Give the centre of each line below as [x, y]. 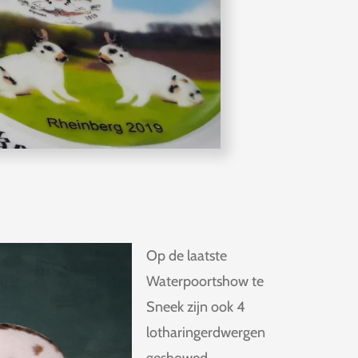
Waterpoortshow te [205, 282]
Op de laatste [187, 256]
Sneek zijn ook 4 [195, 307]
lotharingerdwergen [206, 333]
